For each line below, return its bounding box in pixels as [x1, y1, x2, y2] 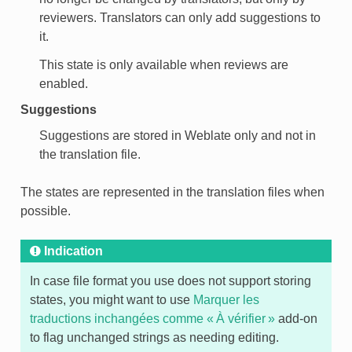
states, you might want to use [29, 292, 193, 306]
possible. [20, 203, 71, 218]
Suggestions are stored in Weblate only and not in [38, 128, 316, 142]
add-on [274, 311, 317, 325]
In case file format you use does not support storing [29, 273, 311, 288]
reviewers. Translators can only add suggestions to [38, 10, 321, 24]
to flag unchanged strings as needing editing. [29, 330, 279, 344]
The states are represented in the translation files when [20, 185, 324, 199]
